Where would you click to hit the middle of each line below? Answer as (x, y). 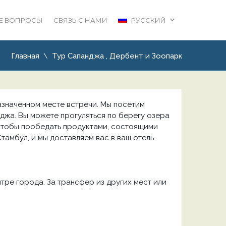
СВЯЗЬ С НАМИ (80, 20)
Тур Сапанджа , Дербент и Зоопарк (117, 56)
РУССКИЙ (149, 20)
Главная (25, 56)
